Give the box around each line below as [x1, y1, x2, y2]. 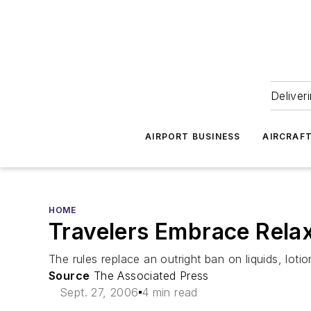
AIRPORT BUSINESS [145, 131, 241, 142]
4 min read [141, 285, 198, 299]
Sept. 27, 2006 [60, 285, 139, 299]
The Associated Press [90, 269, 209, 283]
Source [49, 269, 90, 283]
